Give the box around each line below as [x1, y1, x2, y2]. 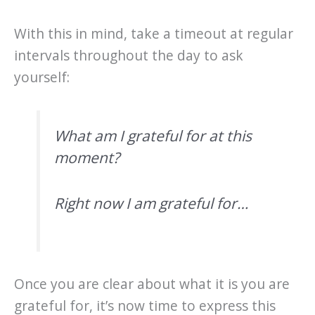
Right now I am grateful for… [53, 192, 248, 213]
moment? [53, 147, 120, 168]
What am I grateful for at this [53, 125, 252, 146]
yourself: [14, 67, 70, 86]
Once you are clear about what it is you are [14, 275, 290, 294]
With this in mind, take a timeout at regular [14, 24, 293, 43]
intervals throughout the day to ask [14, 46, 243, 65]
